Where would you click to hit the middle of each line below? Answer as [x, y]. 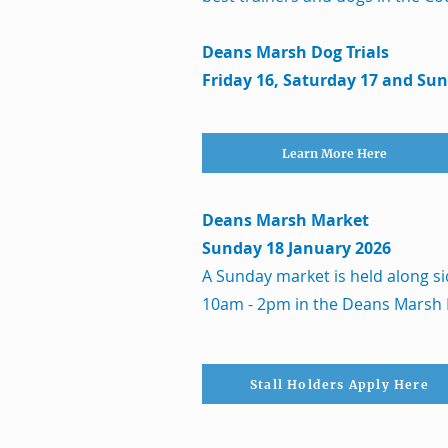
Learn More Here [334, 153]
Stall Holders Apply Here [339, 384]
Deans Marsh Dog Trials [295, 52]
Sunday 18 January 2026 [296, 248]
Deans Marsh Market [287, 220]
